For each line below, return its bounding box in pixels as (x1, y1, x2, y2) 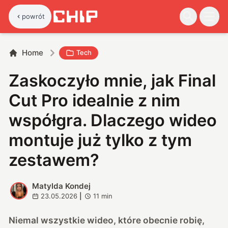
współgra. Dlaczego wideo (9, 110, 217, 130)
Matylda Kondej (32, 181, 91, 191)
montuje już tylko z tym (9, 130, 192, 150)
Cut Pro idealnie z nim (9, 90, 181, 110)
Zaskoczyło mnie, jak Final (9, 70, 216, 91)
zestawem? (9, 150, 100, 170)
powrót (22, 12, 45, 20)
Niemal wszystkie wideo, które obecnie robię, (9, 214, 205, 225)
